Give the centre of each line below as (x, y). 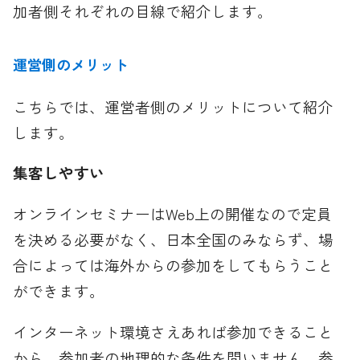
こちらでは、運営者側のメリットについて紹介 (174, 106)
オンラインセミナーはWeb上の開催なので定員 (173, 213)
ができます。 (59, 290)
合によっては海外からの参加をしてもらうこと (174, 264)
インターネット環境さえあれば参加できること (174, 331)
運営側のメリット (71, 65)
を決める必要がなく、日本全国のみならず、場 (174, 239)
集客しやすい (59, 173)
